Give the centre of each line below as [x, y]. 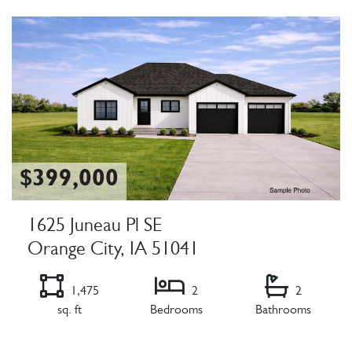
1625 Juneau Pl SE [95, 227]
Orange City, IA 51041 [113, 251]
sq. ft [69, 311]
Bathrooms [283, 311]
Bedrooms [176, 311]
